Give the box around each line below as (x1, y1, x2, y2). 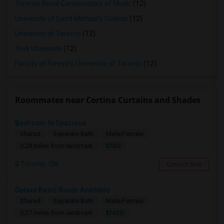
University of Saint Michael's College (15, 14, 128, 22)
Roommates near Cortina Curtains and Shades (15, 94, 200, 105)
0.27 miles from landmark (20, 209, 93, 216)
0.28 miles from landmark (20, 142, 93, 149)
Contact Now (166, 161, 202, 168)
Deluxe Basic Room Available (15, 186, 110, 194)
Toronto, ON (19, 160, 58, 168)
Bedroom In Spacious (15, 119, 86, 127)
